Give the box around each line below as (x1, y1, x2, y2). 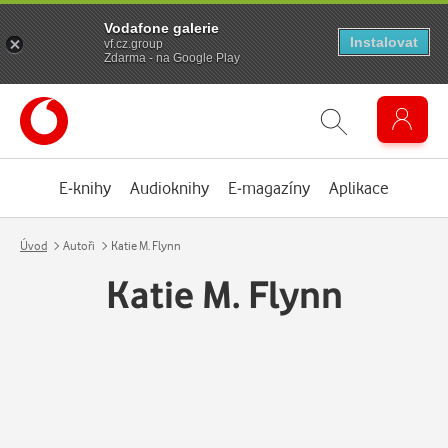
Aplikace (329, 177, 389, 198)
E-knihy (59, 177, 111, 198)
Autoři (63, 238, 95, 253)
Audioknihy (130, 177, 209, 198)
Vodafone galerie (104, 19, 219, 36)
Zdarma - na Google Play (104, 50, 240, 65)
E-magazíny (228, 177, 310, 198)
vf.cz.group (104, 36, 163, 51)
